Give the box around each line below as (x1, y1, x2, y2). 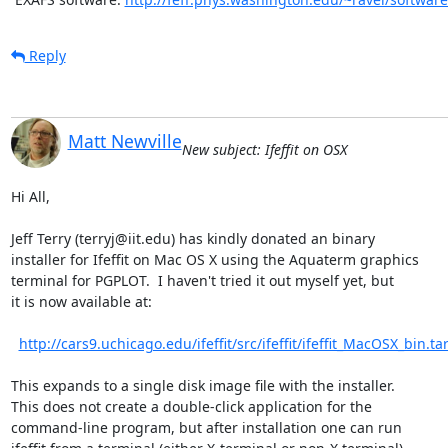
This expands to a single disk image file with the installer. (10, 375, 395, 395)
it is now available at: (10, 291, 152, 311)
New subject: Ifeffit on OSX (181, 139, 347, 159)
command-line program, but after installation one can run (10, 417, 402, 437)
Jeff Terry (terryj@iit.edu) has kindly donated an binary (10, 228, 375, 248)
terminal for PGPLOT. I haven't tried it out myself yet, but (10, 270, 394, 290)
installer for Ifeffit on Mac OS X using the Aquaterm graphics (10, 249, 419, 269)
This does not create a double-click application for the (10, 396, 372, 416)
